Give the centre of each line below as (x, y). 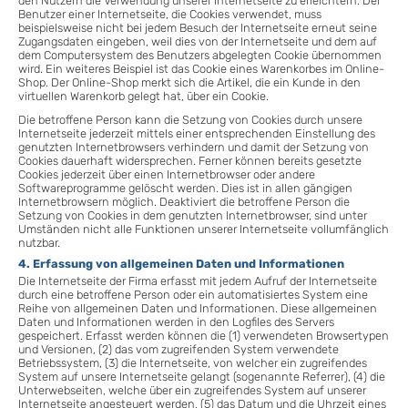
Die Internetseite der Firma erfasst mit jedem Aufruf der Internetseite (198, 280)
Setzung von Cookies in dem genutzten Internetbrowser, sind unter (193, 216)
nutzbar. (39, 243)
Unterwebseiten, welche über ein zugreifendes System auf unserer (192, 390)
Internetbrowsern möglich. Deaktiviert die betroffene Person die (184, 202)
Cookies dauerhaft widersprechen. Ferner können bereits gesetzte (190, 161)
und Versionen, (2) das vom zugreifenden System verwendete (178, 349)
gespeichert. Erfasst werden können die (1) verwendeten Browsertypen (204, 335)
